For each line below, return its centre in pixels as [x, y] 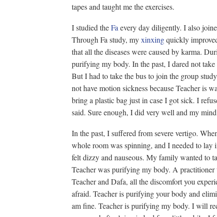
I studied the [91, 27]
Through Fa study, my [106, 39]
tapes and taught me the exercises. [123, 7]
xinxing [153, 39]
